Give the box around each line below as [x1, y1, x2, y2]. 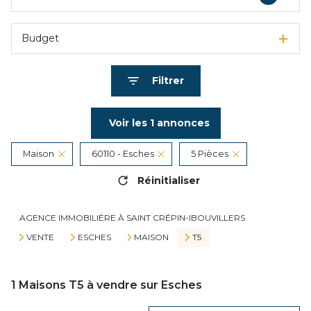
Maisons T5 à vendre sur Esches [16, 278, 202, 292]
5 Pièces [191, 149, 229, 159]
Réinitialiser [137, 174, 200, 187]
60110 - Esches [91, 149, 154, 159]
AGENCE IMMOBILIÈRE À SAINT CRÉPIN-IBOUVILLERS [19, 212, 245, 223]
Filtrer [151, 74, 184, 87]
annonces [153, 117, 210, 129]
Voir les [108, 117, 150, 129]
